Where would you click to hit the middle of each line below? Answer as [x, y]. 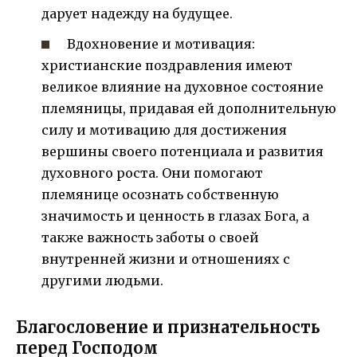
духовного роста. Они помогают [152, 173]
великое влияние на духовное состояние [182, 86]
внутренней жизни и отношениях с [166, 259]
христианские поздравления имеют [167, 65]
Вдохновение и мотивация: [161, 43]
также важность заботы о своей [150, 237]
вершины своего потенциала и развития [182, 151]
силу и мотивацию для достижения [164, 129]
